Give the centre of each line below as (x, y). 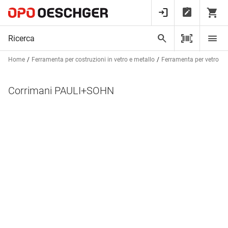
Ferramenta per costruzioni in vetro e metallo (93, 60)
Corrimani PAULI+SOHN (61, 91)
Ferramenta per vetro (190, 60)
